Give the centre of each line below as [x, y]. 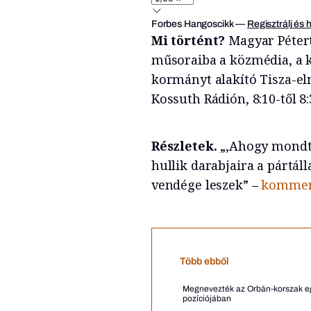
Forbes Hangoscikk [192, 24]
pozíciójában [207, 298]
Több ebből [204, 261]
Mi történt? [190, 40]
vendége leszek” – [206, 184]
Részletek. [186, 145]
